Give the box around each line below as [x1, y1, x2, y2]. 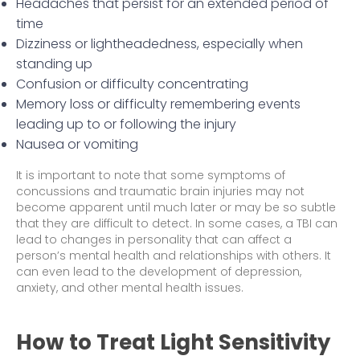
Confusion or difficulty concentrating [16, 75, 248, 94]
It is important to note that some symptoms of [16, 167, 285, 184]
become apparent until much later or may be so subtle [16, 199, 336, 216]
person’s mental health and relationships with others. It [16, 247, 331, 264]
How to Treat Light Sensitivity [16, 328, 330, 358]
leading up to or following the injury [16, 115, 236, 134]
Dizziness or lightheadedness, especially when [16, 35, 303, 54]
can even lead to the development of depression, [16, 264, 301, 280]
